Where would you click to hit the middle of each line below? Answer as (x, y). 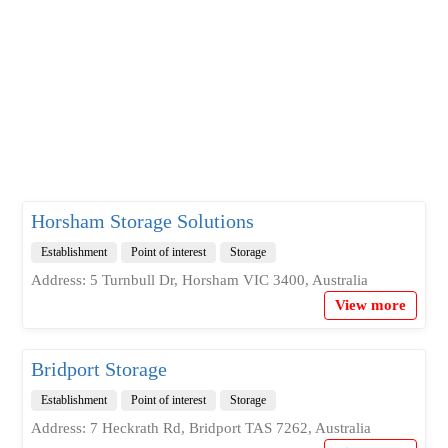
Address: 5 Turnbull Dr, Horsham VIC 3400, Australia (199, 279)
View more (371, 304)
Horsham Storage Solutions (142, 220)
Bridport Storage (98, 368)
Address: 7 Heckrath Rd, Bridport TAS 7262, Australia (200, 427)
